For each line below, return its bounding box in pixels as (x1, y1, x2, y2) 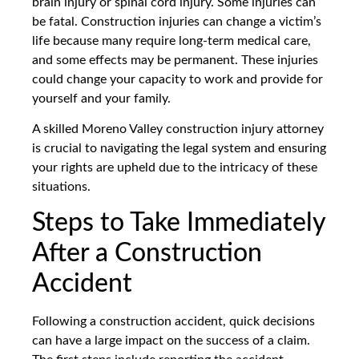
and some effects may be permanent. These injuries (32, 53, 318, 67)
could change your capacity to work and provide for (32, 72, 323, 86)
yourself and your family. (32, 91, 171, 105)
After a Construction (32, 240, 262, 267)
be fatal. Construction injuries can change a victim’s (32, 14, 321, 28)
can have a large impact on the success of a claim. (32, 334, 310, 348)
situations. (32, 179, 91, 193)
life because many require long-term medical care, (32, 34, 311, 47)
